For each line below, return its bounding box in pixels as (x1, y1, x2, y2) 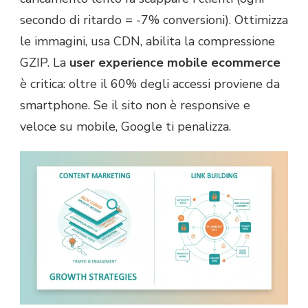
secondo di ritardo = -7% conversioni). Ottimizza (20, 11, 288, 28)
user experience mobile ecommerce (69, 54, 280, 71)
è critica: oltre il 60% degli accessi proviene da (20, 75, 280, 92)
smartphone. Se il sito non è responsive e (20, 96, 250, 113)
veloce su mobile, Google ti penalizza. (20, 118, 231, 135)
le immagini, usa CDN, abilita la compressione (20, 32, 275, 49)
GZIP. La (20, 54, 69, 71)
